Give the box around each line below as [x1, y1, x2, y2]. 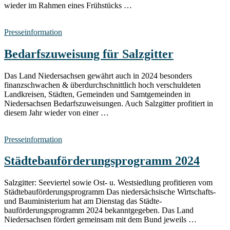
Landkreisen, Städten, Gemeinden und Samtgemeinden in [4, 89, 190, 99]
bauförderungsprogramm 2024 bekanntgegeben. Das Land [4, 206, 194, 215]
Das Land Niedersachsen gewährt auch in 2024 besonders [4, 71, 192, 80]
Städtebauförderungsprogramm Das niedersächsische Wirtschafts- [4, 187, 216, 197]
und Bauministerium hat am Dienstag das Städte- [4, 197, 162, 206]
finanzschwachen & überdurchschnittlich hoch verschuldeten [4, 80, 201, 89]
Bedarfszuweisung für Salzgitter [4, 47, 174, 61]
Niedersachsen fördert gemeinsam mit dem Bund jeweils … [4, 215, 197, 224]
